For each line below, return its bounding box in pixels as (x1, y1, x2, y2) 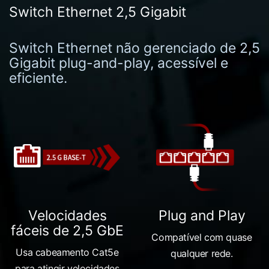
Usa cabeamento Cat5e (16, 246, 119, 258)
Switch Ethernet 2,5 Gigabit (9, 3, 186, 20)
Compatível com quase (151, 231, 252, 243)
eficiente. (9, 69, 67, 86)
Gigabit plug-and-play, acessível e (9, 54, 228, 71)
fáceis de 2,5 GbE (11, 222, 124, 239)
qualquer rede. (171, 247, 233, 259)
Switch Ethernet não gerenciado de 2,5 (9, 39, 260, 56)
